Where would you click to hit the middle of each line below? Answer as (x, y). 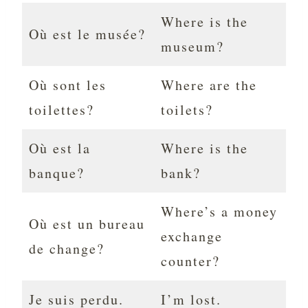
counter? (190, 261)
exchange (192, 236)
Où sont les (68, 85)
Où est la (60, 148)
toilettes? (62, 110)
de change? (67, 249)
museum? (192, 47)
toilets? (187, 110)
